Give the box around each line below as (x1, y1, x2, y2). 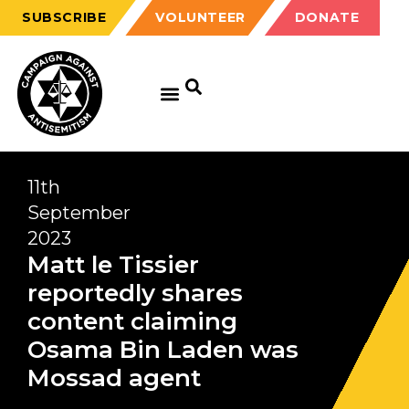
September (27, 202, 131, 224)
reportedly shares (27, 278, 243, 308)
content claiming (27, 307, 237, 336)
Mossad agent (27, 363, 201, 393)
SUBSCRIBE (22, 9, 107, 26)
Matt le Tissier (27, 250, 199, 279)
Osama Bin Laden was (27, 335, 299, 364)
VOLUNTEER (155, 9, 246, 26)
